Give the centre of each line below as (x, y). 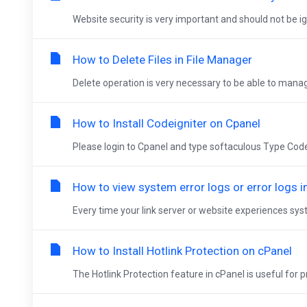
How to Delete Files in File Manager (162, 60)
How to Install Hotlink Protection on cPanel (182, 251)
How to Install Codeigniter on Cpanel (167, 123)
